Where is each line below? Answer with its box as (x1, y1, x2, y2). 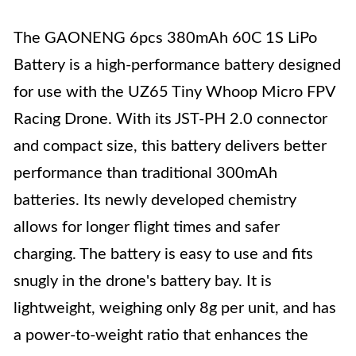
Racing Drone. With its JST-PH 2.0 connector (14, 111, 327, 127)
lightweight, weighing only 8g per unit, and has (14, 300, 336, 316)
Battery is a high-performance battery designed (14, 57, 341, 73)
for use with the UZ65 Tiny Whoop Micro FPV (14, 84, 335, 100)
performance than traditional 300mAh (14, 165, 277, 181)
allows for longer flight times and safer (14, 219, 280, 235)
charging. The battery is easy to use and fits (14, 246, 313, 262)
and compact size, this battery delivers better (14, 138, 327, 154)
